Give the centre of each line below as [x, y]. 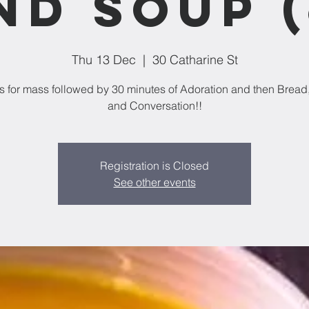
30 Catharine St [195, 60]
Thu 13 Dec [103, 60]
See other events [154, 182]
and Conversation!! [154, 106]
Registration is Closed [154, 166]
